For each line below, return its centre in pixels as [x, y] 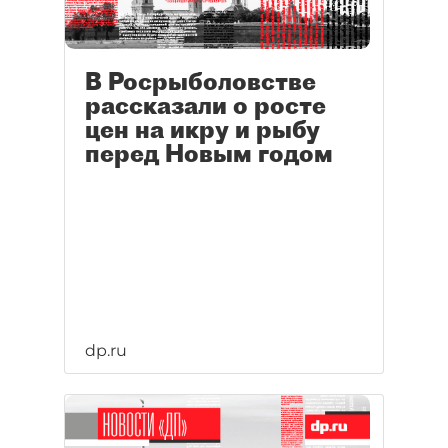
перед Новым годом [209, 153]
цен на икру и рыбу [202, 129]
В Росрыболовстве [200, 81]
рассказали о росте [205, 105]
